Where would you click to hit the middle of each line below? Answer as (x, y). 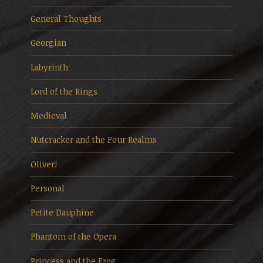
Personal (47, 188)
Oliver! (43, 164)
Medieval (48, 116)
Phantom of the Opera (73, 237)
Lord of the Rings (64, 91)
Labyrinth (49, 67)
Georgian (48, 43)
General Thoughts (66, 19)
